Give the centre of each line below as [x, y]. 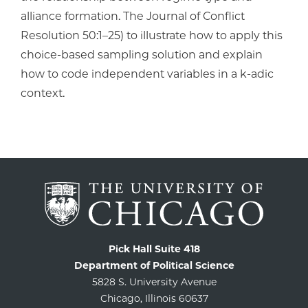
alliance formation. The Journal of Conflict [133, 16]
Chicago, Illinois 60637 [154, 299]
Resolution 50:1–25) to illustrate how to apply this [152, 36]
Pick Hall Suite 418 [154, 249]
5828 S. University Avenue [154, 282]
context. [43, 93]
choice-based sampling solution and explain [142, 55]
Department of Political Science [154, 266]
